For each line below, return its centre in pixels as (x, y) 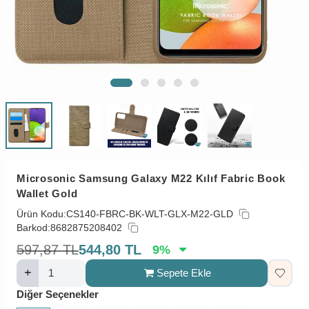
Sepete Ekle (183, 272)
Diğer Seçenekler (58, 294)
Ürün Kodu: (41, 213)
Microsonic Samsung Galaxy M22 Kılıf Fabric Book (151, 178)
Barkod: (33, 227)
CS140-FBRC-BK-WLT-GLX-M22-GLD (150, 213)
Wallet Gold (47, 193)
